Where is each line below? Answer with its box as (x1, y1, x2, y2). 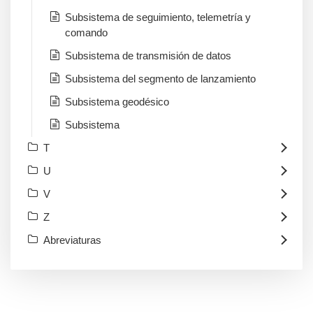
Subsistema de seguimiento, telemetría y (65, 11, 251, 24)
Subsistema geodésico (65, 96, 169, 108)
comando (65, 27, 108, 39)
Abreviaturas (43, 234, 101, 247)
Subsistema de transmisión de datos (65, 50, 231, 62)
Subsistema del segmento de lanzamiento (65, 73, 256, 85)
